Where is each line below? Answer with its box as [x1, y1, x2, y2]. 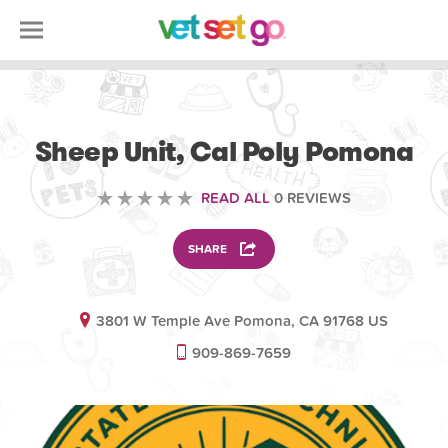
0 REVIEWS [270, 189, 351, 207]
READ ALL [201, 189, 270, 207]
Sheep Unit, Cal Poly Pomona [34, 133, 414, 171]
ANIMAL [203, 110, 245, 123]
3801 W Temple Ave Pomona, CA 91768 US [95, 312, 388, 330]
